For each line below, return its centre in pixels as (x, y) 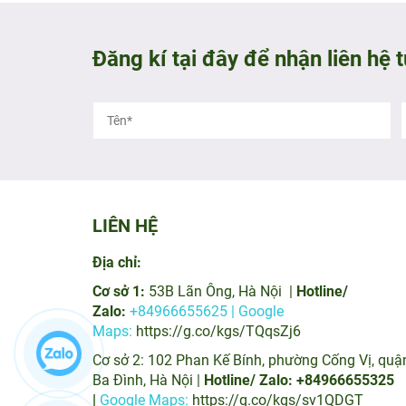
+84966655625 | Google (205, 311)
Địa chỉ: (119, 262)
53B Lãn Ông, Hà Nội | (222, 291)
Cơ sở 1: (121, 291)
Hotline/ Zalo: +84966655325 (299, 380)
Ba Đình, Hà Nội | (148, 380)
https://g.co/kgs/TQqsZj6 (218, 331)
